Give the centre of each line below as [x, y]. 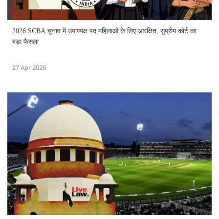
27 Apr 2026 [29, 67]
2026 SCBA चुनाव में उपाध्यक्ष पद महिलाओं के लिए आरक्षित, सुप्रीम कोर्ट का [104, 31]
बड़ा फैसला [25, 42]
